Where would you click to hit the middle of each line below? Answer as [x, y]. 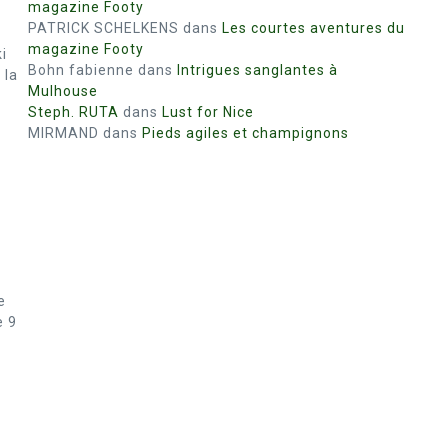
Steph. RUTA [73, 112]
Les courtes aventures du [313, 28]
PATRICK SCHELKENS [103, 28]
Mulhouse [63, 91]
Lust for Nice [208, 112]
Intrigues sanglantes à [257, 70]
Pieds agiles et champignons [245, 133]
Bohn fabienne [81, 70]
